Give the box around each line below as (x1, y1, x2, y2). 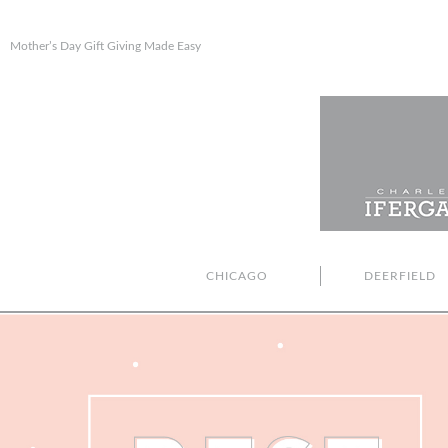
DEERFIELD (364, 270, 436, 282)
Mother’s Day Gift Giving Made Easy (10, 40, 201, 52)
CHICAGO (206, 270, 268, 282)
